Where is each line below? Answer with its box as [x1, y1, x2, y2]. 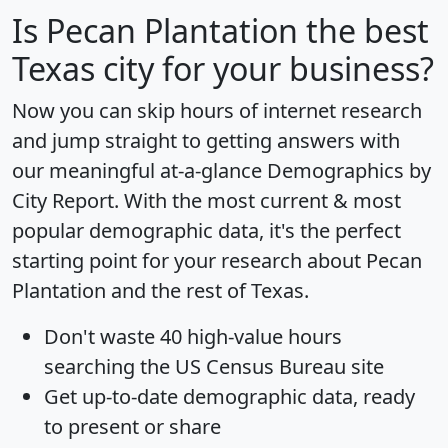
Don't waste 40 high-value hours [44, 322, 342, 350]
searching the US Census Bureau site [44, 352, 384, 380]
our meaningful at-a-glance [12, 156, 267, 184]
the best [298, 8, 429, 52]
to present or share [44, 412, 221, 440]
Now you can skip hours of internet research [12, 96, 422, 124]
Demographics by [267, 156, 431, 184]
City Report [12, 186, 114, 214]
